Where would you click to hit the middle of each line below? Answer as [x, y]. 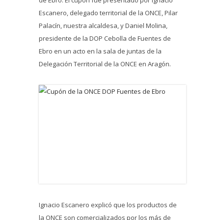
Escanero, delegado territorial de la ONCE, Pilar [108, 13]
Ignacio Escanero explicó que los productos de [108, 205]
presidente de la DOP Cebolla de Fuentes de [105, 38]
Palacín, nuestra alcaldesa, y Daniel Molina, [103, 26]
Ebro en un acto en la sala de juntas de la [100, 51]
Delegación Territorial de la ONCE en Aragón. [105, 64]
